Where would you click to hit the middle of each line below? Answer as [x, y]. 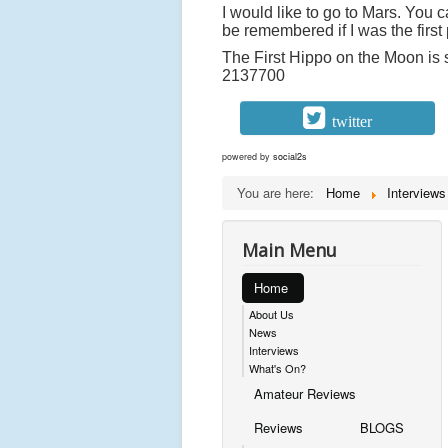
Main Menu [289, 249]
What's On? [277, 367]
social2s [290, 156]
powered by [247, 156]
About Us [271, 313]
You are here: [279, 192]
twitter [351, 121]
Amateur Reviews [305, 393]
